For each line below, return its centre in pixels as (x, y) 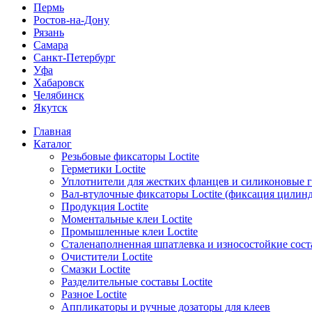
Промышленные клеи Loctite (130, 232)
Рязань (49, 32)
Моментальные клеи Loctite (127, 219)
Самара (51, 45)
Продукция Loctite (105, 206)
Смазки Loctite (96, 269)
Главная (52, 131)
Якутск (50, 108)
